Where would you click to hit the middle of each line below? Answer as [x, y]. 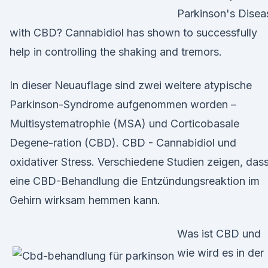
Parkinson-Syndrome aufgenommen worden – [123, 104]
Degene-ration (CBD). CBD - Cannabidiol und [123, 143]
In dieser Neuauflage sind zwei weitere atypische [131, 85]
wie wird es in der [220, 253]
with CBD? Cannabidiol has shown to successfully [133, 33]
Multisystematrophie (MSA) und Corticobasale [124, 124]
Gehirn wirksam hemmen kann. [85, 200]
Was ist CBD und [219, 234]
